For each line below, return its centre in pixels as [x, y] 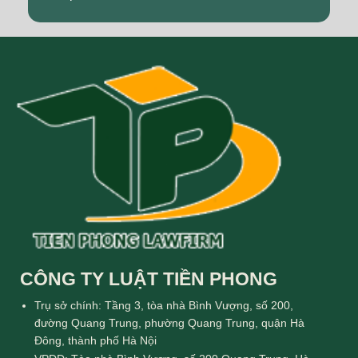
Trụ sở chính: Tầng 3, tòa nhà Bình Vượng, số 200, [164, 305]
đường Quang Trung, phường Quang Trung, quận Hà [170, 322]
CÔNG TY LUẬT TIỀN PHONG [149, 279]
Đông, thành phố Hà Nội [96, 340]
